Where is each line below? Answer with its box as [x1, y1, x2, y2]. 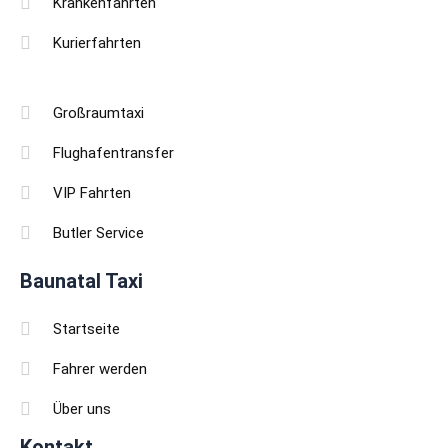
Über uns [52, 400, 111, 418]
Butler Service [52, 224, 144, 242]
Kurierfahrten [52, 34, 141, 52]
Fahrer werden [52, 360, 147, 378]
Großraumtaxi [52, 104, 144, 122]
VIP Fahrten [52, 184, 131, 202]
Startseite [52, 320, 120, 338]
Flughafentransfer [52, 144, 174, 162]
